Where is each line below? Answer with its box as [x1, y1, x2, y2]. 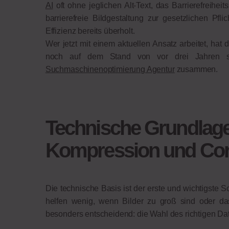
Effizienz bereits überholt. [45, 27, 137, 35]
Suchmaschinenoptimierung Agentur [45, 65, 175, 74]
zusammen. [174, 65, 218, 74]
